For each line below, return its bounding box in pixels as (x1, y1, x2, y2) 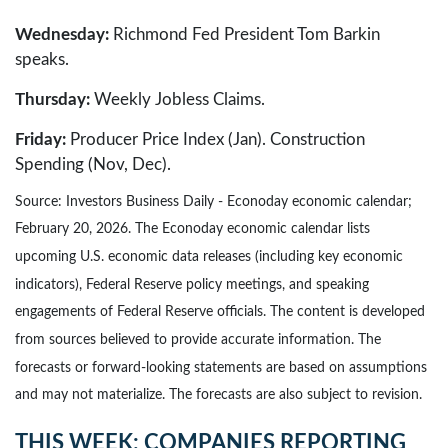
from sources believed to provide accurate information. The (15, 332, 381, 347)
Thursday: (15, 90, 90, 108)
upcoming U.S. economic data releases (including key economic (15, 249, 403, 264)
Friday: (15, 130, 66, 148)
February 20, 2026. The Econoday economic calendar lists (15, 222, 370, 237)
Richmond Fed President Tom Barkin (113, 25, 380, 43)
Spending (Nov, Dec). (15, 155, 171, 173)
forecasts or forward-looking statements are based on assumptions (15, 360, 427, 375)
